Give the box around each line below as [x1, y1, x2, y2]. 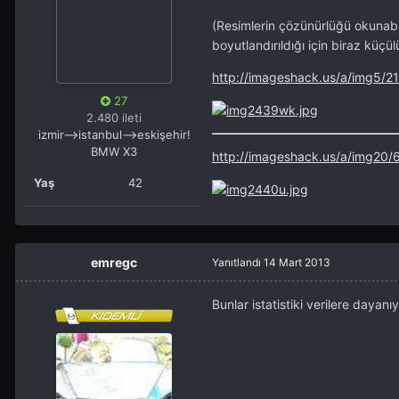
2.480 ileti [86, 110, 142, 126]
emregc [91, 255, 137, 271]
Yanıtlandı [212, 256, 264, 270]
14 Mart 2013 [264, 256, 330, 270]
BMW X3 [91, 144, 137, 159]
